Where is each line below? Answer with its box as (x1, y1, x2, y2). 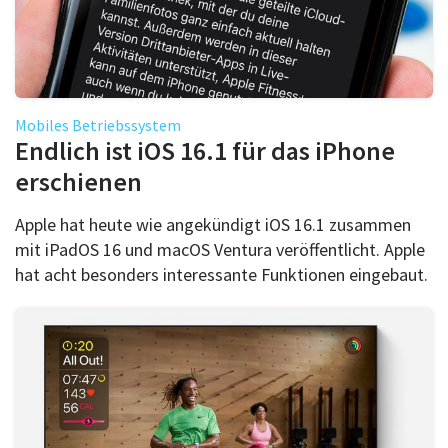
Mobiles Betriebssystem (15, 114, 181, 135)
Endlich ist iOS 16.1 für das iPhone (15, 133, 395, 167)
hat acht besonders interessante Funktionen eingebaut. (15, 262, 432, 286)
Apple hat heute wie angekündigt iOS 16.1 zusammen (15, 212, 411, 236)
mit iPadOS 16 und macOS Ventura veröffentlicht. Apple (15, 237, 425, 261)
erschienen (15, 164, 142, 198)
